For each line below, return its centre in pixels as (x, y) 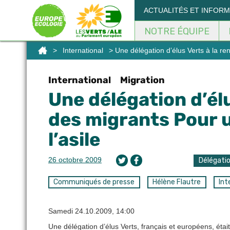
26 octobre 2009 (75, 160)
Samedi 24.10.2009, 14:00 (91, 211)
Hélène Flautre (177, 182)
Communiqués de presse (94, 182)
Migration (142, 80)
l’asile (74, 139)
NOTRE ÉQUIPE (177, 31)
